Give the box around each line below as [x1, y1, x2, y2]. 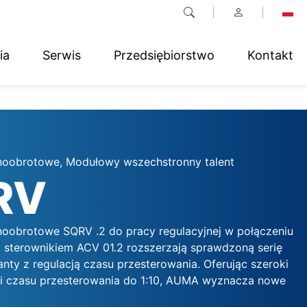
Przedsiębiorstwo [114, 47, 214, 62]
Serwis [42, 47, 81, 62]
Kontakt [247, 47, 293, 62]
